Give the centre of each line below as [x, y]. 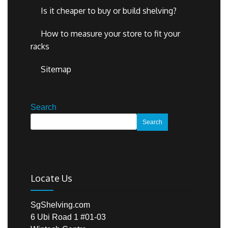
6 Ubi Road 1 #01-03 [68, 217]
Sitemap [56, 69]
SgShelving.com [60, 205]
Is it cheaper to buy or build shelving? [109, 10]
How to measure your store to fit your [110, 33]
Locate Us [51, 178]
